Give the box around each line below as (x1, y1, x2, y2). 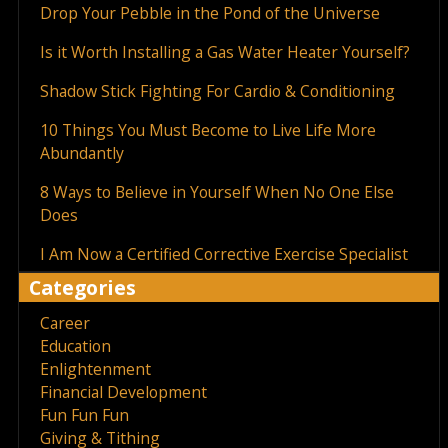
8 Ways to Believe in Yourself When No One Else (39, 180, 394, 203)
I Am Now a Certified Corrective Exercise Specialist (39, 242, 408, 265)
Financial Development (39, 380, 207, 403)
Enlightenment (39, 357, 151, 380)
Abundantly (39, 141, 124, 164)
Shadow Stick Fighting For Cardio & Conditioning (39, 79, 395, 102)
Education (39, 334, 111, 357)
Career (39, 311, 90, 334)
